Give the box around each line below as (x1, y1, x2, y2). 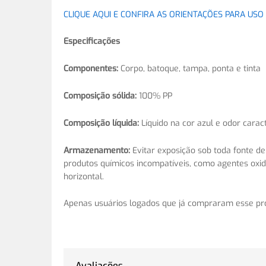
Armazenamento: (64, 144, 130, 156)
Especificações (64, 36, 120, 47)
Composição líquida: (64, 117, 139, 129)
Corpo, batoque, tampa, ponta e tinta (118, 63, 261, 75)
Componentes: (64, 63, 118, 75)
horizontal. (64, 170, 104, 182)
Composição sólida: (64, 90, 137, 102)
